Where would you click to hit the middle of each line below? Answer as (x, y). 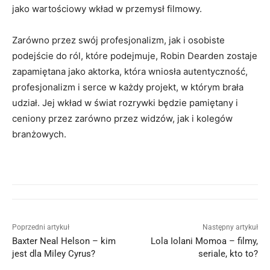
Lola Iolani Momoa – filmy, (204, 241)
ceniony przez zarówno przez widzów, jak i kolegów (122, 119)
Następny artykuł (230, 228)
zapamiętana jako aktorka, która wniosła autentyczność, (130, 72)
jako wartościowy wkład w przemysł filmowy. (107, 9)
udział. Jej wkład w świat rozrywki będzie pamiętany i (125, 103)
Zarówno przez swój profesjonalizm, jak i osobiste (118, 40)
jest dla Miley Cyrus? (54, 254)
